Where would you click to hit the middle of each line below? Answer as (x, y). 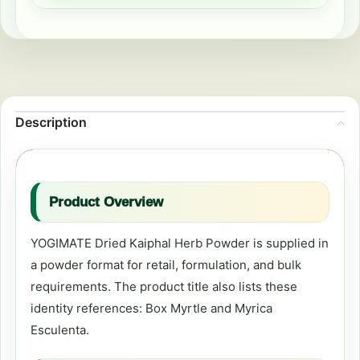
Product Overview (106, 202)
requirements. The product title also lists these (164, 286)
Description (51, 122)
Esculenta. (60, 330)
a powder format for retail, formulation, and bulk (166, 265)
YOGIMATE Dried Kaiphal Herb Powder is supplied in (180, 243)
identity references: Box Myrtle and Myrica (151, 308)
